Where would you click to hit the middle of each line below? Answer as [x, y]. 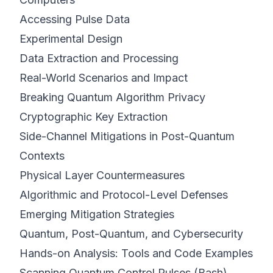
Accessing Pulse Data [75, 19]
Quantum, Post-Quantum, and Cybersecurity [131, 234]
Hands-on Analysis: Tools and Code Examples [136, 253]
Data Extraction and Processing [99, 58]
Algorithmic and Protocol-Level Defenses [124, 195]
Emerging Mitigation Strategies [97, 214]
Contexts [42, 156]
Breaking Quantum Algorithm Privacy [112, 97]
